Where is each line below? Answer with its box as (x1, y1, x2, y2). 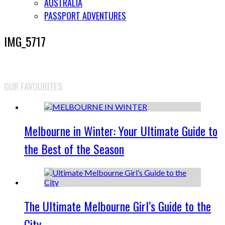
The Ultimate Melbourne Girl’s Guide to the (24, 196, 211, 215)
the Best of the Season (24, 140, 124, 158)
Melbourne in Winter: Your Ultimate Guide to (24, 122, 217, 140)
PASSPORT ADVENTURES (44, 9, 126, 22)
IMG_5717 (4, 32, 46, 50)
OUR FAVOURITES (4, 79, 63, 93)
